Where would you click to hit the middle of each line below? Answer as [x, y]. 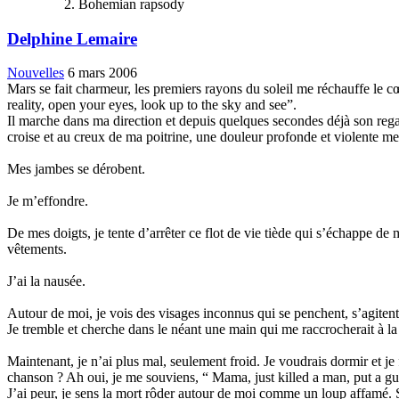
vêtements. [37, 249]
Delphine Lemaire [72, 38]
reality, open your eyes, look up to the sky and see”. [152, 105]
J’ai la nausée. [46, 281]
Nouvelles [36, 73]
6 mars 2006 [102, 73]
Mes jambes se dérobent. [76, 169]
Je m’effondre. [48, 201]
